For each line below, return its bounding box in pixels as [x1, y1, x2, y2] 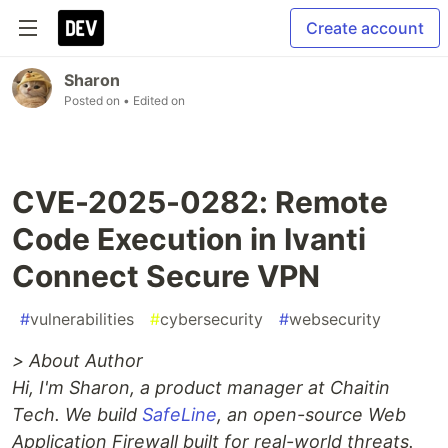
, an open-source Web [217, 404, 406, 425]
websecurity [289, 309, 381, 329]
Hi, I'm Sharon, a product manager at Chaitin [12, 377, 390, 398]
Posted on [64, 93, 123, 108]
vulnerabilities [30, 309, 134, 329]
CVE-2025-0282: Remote [12, 184, 388, 220]
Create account [306, 18, 424, 38]
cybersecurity [160, 309, 263, 329]
